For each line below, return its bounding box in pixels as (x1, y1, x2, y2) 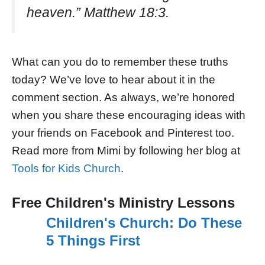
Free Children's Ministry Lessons (12, 195, 235, 211)
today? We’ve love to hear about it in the (12, 73, 215, 86)
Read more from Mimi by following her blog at (12, 144, 240, 157)
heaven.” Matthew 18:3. (27, 4, 169, 20)
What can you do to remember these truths (12, 56, 228, 69)
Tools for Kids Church (12, 162, 121, 175)
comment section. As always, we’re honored (12, 91, 235, 104)
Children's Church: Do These (46, 215, 242, 231)
